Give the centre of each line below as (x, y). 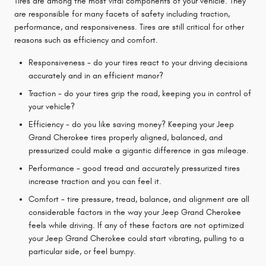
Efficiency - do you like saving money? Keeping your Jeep (131, 124)
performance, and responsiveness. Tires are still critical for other (129, 27)
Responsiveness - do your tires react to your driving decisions (138, 62)
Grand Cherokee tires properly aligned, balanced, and (126, 137)
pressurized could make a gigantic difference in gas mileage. (139, 150)
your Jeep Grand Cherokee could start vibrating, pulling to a (136, 238)
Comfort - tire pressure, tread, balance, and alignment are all (139, 199)
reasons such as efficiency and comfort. (86, 40)
